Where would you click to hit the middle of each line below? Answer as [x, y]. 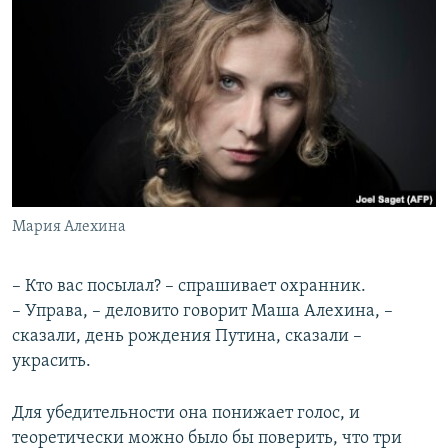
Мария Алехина [69, 227]
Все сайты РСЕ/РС [104, 244]
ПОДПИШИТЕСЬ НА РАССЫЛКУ [137, 54]
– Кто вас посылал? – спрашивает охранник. [189, 287]
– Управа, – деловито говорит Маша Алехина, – [202, 312]
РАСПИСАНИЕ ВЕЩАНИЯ [110, 18]
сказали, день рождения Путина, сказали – [187, 337]
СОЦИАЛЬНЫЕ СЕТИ [77, 107]
